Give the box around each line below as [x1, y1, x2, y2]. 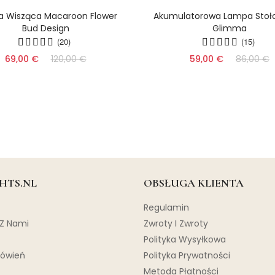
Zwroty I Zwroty [144, 217, 208, 230]
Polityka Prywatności [144, 249, 230, 261]
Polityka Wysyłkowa [144, 233, 226, 246]
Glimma [212, 22, 247, 34]
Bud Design [21, 22, 69, 34]
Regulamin [144, 201, 189, 214]
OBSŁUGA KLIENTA [144, 176, 244, 190]
